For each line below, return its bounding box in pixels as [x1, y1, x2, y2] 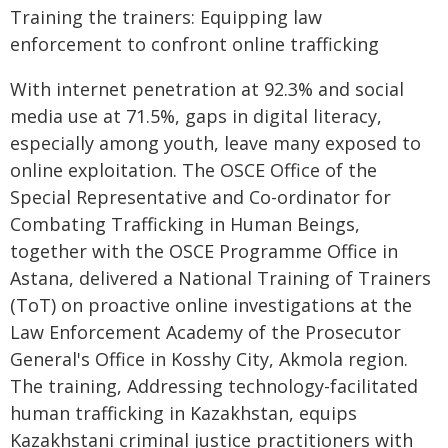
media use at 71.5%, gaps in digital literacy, [10, 104, 382, 128]
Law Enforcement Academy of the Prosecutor [10, 320, 401, 344]
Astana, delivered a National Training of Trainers [10, 266, 431, 290]
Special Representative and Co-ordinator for [10, 185, 391, 209]
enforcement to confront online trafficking [10, 32, 379, 56]
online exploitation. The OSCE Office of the [10, 158, 377, 182]
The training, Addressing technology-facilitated [10, 374, 418, 398]
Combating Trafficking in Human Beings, [10, 212, 360, 236]
